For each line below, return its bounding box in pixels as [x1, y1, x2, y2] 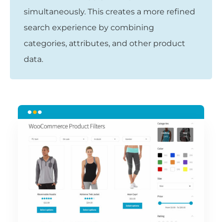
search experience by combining [24, 23, 154, 32]
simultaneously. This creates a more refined [24, 7, 195, 16]
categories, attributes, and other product [24, 39, 185, 48]
